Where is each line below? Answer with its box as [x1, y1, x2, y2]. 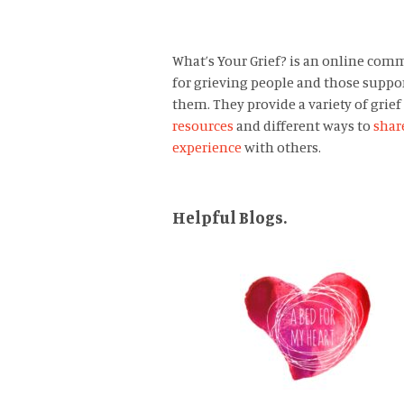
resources [171, 116, 234, 135]
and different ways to [233, 116, 373, 135]
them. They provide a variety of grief [171, 95, 401, 114]
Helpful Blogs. [171, 207, 287, 227]
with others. [241, 138, 321, 157]
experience [171, 138, 242, 157]
